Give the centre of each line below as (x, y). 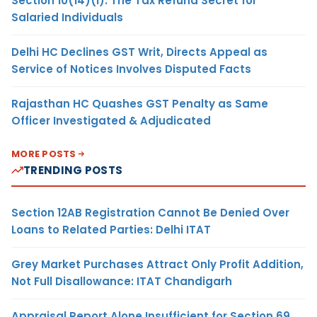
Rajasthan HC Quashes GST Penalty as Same (140, 103)
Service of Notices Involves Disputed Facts (131, 69)
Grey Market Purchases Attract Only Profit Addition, (157, 264)
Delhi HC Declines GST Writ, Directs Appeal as (139, 52)
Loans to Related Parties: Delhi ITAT (111, 229)
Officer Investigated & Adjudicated (111, 120)
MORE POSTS (44, 154)
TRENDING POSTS (73, 170)
